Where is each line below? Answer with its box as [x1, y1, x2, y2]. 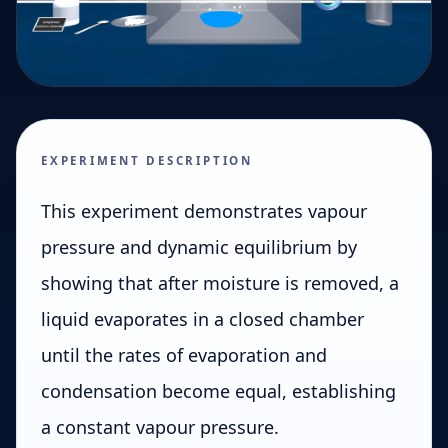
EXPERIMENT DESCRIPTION [41, 152, 253, 168]
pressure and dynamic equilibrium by [41, 234, 357, 259]
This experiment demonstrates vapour [41, 198, 367, 223]
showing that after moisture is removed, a [41, 270, 399, 295]
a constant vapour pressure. [41, 414, 279, 439]
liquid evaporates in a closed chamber [41, 306, 364, 331]
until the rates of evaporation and [41, 342, 327, 367]
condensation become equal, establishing [41, 378, 396, 403]
